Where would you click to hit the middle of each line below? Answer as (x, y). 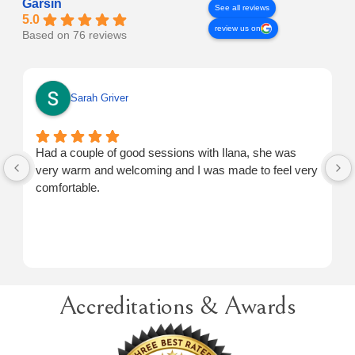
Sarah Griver (100, 98)
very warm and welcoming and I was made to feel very (177, 170)
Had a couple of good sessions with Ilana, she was (166, 153)
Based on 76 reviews (75, 36)
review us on (238, 28)
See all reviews (242, 7)
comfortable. (68, 188)
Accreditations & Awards (177, 307)
